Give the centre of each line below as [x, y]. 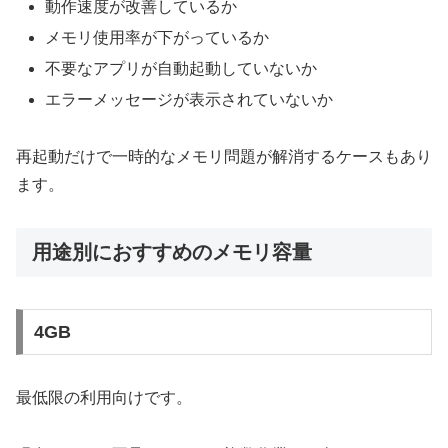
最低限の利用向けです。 [104, 398]
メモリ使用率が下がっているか [157, 38]
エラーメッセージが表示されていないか [189, 100]
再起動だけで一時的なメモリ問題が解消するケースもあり [224, 157]
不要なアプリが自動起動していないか [181, 69]
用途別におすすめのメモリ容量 [172, 251]
